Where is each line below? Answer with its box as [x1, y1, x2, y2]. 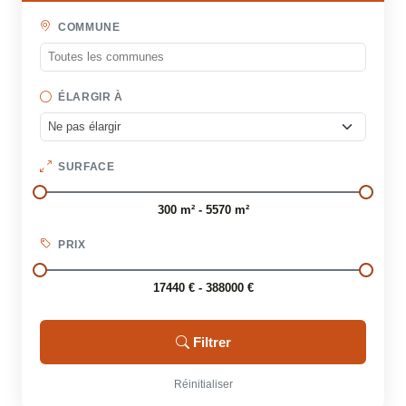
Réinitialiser [173, 378, 233, 391]
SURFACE [54, 160, 115, 174]
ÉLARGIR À [54, 91, 123, 104]
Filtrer [192, 334, 231, 351]
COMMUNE [54, 20, 121, 34]
